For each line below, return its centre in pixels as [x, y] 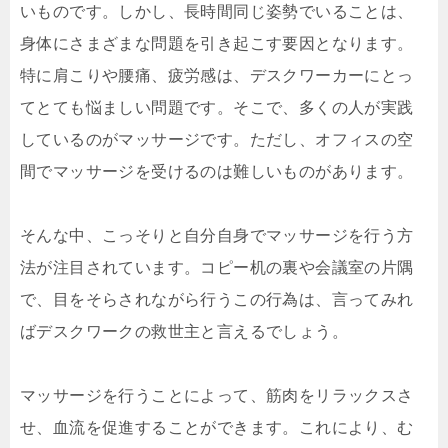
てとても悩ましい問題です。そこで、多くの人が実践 [217, 108]
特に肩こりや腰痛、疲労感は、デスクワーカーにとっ [217, 76]
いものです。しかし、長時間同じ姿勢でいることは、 [217, 12]
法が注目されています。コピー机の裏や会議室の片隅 [217, 268]
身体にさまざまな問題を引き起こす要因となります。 [217, 44]
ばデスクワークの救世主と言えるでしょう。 [184, 332]
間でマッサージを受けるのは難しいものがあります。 [217, 172]
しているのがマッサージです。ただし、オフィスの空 [217, 140]
